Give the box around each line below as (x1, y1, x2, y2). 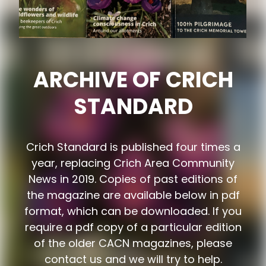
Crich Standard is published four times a (26, 140, 240, 154)
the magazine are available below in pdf (26, 188, 240, 202)
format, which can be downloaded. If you (24, 204, 242, 218)
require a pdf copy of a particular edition (24, 220, 242, 235)
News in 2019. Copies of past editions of (28, 172, 237, 186)
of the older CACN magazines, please (34, 236, 232, 251)
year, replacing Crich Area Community (31, 156, 235, 170)
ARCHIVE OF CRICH (33, 65, 233, 95)
